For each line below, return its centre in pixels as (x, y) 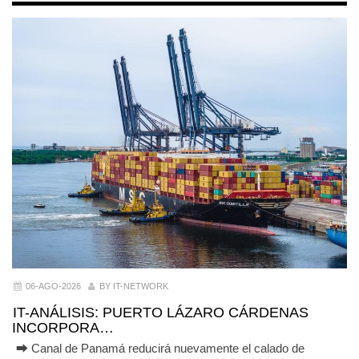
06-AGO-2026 (53, 286)
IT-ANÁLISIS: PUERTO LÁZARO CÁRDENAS (161, 312)
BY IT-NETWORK (134, 286)
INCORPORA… (63, 327)
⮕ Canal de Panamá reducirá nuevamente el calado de (159, 348)
